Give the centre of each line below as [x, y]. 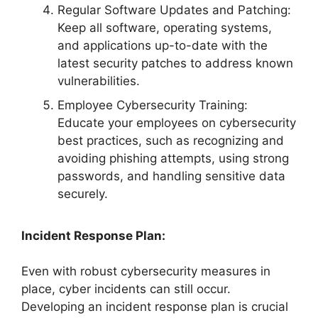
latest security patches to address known [175, 63]
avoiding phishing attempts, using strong [173, 158]
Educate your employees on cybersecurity [177, 122]
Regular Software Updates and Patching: [174, 10]
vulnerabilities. [99, 81]
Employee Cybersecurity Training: [153, 105]
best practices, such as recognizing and [171, 140]
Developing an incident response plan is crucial [155, 307]
